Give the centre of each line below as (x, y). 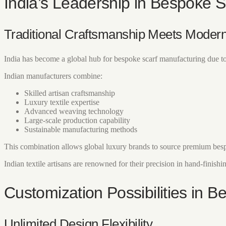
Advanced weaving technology (74, 111)
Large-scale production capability (77, 121)
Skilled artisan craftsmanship (70, 93)
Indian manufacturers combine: (53, 76)
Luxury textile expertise (62, 102)
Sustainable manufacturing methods (81, 130)
